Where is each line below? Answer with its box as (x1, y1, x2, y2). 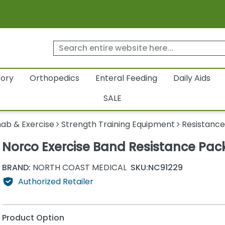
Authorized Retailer (18, 175, 93, 187)
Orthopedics (29, 72, 79, 84)
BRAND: (2, 161, 31, 173)
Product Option (2, 212, 64, 224)
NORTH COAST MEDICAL (30, 161, 127, 173)
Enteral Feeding (95, 72, 157, 84)
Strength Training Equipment (61, 119, 175, 131)
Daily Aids (173, 72, 210, 84)
